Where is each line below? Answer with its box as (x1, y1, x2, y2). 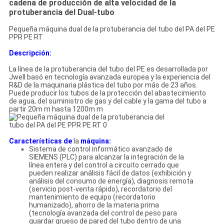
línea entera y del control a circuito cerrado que (28, 161, 179, 169)
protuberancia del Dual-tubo (8, 7, 114, 17)
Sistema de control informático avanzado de (28, 145, 172, 153)
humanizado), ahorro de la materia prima (28, 201, 159, 209)
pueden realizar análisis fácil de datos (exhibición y (28, 169, 191, 177)
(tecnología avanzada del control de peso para (28, 209, 177, 217)
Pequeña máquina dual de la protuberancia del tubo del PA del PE (8, 25, 215, 33)
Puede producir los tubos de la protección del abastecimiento (8, 89, 206, 97)
